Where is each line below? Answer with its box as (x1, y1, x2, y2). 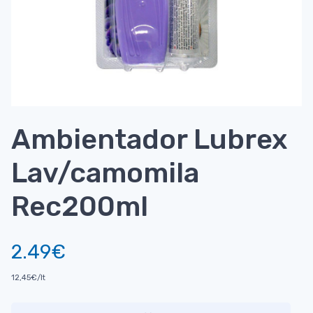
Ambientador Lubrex (11, 123, 288, 156)
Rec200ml (11, 190, 148, 224)
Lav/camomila (11, 156, 199, 190)
